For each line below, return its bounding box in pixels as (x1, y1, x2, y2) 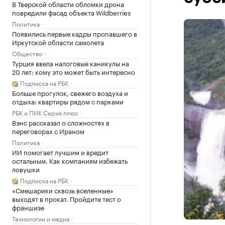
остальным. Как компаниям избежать (12, 155, 128, 165)
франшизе (12, 202, 44, 212)
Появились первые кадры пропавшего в (12, 28, 137, 38)
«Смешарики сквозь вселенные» (12, 185, 114, 195)
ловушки (12, 164, 40, 174)
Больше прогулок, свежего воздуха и (12, 87, 128, 97)
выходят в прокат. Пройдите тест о (12, 193, 121, 203)
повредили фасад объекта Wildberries (12, 7, 131, 17)
